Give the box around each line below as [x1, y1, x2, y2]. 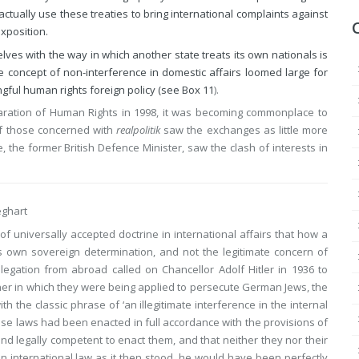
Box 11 [182, 82, 214, 97]
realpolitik [116, 123, 161, 137]
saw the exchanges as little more [160, 123, 329, 137]
